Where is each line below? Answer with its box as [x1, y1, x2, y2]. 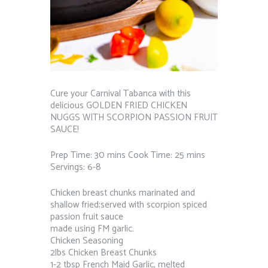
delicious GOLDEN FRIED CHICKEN [50, 98, 187, 114]
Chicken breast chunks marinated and [50, 185, 195, 201]
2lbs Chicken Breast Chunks [50, 245, 157, 261]
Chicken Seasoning [50, 233, 123, 249]
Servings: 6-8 [50, 160, 101, 175]
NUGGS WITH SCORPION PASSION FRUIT [50, 110, 218, 126]
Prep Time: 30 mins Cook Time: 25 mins [50, 148, 205, 163]
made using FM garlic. [50, 221, 134, 237]
